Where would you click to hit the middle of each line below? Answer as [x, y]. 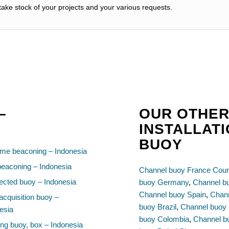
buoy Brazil [158, 207]
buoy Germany [164, 182]
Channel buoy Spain [173, 195]
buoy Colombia [164, 219]
